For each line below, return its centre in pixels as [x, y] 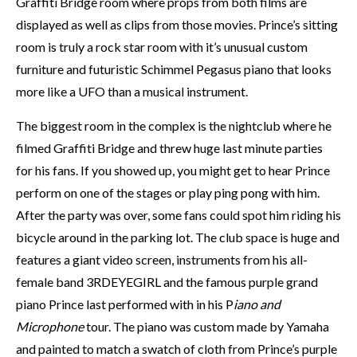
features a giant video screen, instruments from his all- [162, 259]
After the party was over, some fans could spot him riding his [178, 215]
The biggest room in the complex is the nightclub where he [174, 126]
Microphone [50, 326]
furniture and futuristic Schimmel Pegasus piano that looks [174, 69]
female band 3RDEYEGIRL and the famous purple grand [167, 282]
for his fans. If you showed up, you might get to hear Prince [173, 170]
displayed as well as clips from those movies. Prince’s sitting [177, 24]
